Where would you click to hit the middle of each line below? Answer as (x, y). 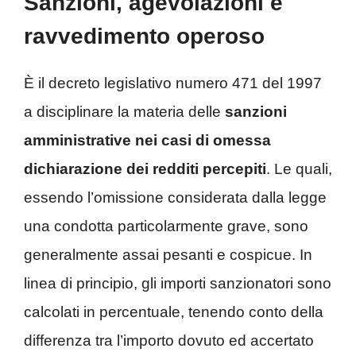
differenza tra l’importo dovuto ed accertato (169, 340)
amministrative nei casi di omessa (147, 140)
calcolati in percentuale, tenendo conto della (174, 311)
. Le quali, (299, 168)
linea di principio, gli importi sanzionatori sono (178, 283)
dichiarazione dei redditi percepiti (145, 168)
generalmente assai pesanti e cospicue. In (168, 254)
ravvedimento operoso (144, 36)
